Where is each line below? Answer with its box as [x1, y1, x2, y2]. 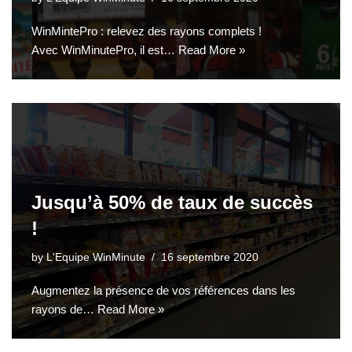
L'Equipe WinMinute [46, 251, 145, 263]
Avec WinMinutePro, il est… [31, 42, 178, 57]
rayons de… [31, 302, 97, 316]
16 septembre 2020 [161, 251, 258, 263]
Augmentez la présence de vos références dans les [31, 283, 295, 297]
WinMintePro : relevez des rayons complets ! [31, 24, 262, 38]
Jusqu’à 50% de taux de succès [31, 191, 313, 213]
